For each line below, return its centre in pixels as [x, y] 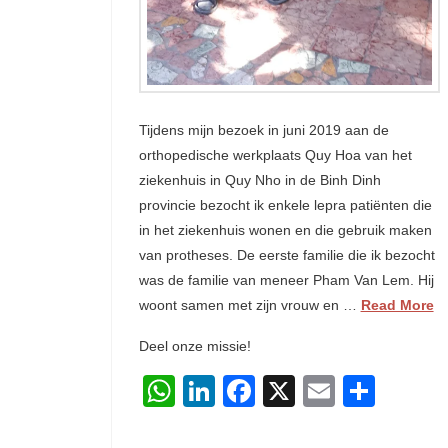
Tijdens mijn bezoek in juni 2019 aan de [263, 129]
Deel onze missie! [194, 345]
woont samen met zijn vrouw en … [249, 304]
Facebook [325, 390]
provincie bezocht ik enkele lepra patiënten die [285, 204]
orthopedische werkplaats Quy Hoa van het [275, 154]
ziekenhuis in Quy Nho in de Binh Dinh [259, 179]
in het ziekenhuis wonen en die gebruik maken [285, 229]
